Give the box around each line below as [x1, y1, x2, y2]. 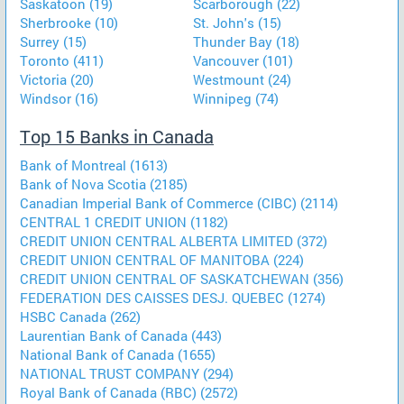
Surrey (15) [20, 32, 87, 50]
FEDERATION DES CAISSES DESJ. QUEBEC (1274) [20, 288, 326, 307]
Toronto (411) [20, 51, 104, 69]
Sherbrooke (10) [20, 14, 118, 32]
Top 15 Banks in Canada [20, 125, 214, 148]
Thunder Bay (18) [193, 32, 299, 50]
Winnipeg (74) [193, 89, 279, 107]
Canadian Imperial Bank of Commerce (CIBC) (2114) [20, 193, 338, 212]
